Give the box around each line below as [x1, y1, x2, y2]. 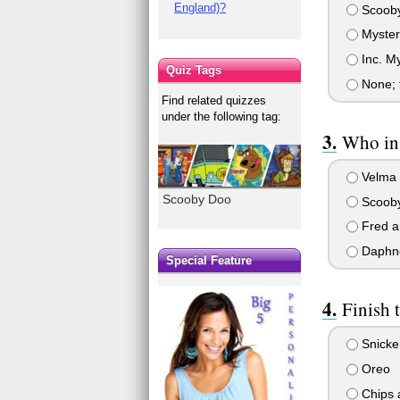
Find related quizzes [162, 93, 267, 107]
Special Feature [166, 254, 253, 268]
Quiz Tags [166, 62, 222, 77]
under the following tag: [162, 109, 282, 123]
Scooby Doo [162, 191, 232, 206]
